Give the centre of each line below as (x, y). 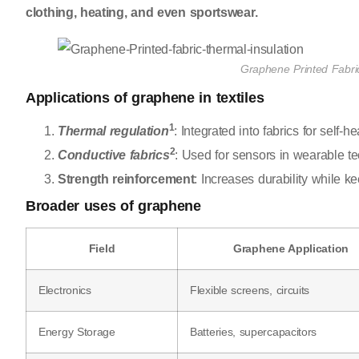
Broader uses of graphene (113, 206)
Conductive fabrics (114, 155)
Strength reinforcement (126, 179)
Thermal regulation (113, 131)
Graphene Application (291, 249)
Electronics (65, 290)
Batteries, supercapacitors (254, 332)
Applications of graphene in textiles (145, 98)
